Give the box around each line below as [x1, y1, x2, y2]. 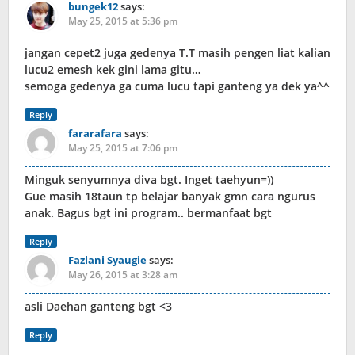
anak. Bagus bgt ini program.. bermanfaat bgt [25, 205, 272, 221]
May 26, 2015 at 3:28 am [68, 268, 177, 282]
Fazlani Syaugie [68, 253, 147, 268]
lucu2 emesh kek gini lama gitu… [25, 62, 200, 78]
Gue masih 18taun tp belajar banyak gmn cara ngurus [25, 189, 315, 204]
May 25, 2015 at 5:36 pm [68, 14, 177, 29]
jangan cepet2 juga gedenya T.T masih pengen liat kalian [25, 45, 330, 61]
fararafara [68, 126, 122, 141]
